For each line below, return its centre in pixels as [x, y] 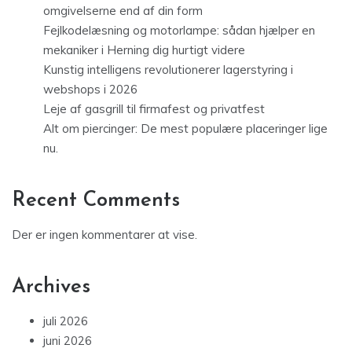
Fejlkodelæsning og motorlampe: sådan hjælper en [179, 31]
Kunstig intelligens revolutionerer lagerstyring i [168, 70]
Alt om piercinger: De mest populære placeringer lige [185, 129]
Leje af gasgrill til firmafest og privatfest [154, 109]
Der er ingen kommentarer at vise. [104, 235]
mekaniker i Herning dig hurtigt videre [144, 50]
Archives [51, 288]
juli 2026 [66, 321]
